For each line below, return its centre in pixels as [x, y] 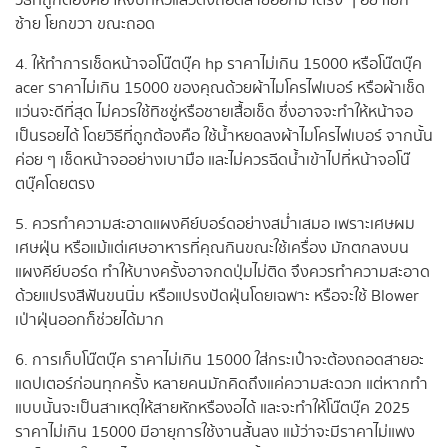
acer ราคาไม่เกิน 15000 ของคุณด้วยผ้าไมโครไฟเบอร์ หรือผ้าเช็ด [220, 89]
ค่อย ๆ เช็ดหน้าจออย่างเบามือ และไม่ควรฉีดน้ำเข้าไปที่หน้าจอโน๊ [212, 161]
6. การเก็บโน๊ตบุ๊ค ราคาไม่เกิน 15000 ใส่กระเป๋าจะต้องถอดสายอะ [219, 361]
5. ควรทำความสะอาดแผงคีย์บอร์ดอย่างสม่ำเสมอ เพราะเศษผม [215, 225]
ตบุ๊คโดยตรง [55, 185]
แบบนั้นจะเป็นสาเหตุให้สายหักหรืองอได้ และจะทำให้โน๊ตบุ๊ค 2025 [212, 409]
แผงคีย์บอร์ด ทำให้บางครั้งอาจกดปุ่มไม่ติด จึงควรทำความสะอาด [222, 273]
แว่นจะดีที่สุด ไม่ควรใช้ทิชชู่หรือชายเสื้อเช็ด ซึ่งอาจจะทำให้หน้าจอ [214, 113]
